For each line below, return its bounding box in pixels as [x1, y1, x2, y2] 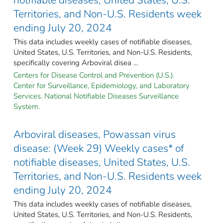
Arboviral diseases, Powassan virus [13, 127, 176, 141]
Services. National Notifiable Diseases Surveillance [13, 91, 179, 101]
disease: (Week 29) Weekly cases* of [13, 141, 184, 155]
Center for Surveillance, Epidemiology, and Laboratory [13, 80, 190, 91]
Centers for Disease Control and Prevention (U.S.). [13, 70, 174, 80]
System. [13, 101, 40, 111]
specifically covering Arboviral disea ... [13, 57, 138, 68]
